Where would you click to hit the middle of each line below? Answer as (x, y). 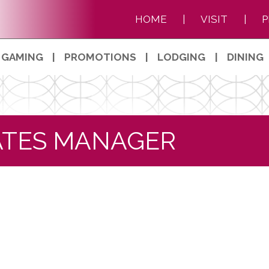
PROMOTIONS (101, 57)
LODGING (182, 57)
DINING (245, 57)
